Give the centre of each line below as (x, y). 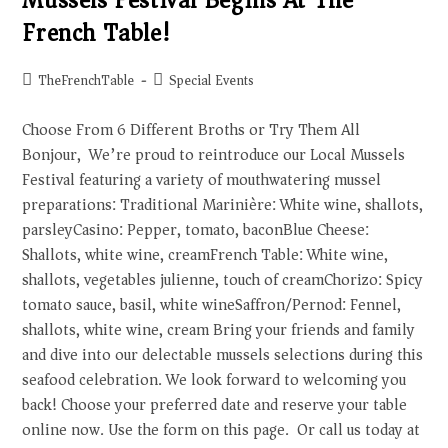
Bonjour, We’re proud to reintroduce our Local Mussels (214, 155)
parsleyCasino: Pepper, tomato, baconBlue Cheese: (196, 230)
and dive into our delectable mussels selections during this (223, 355)
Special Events (212, 80)
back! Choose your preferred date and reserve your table (215, 405)
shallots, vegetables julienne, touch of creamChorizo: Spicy (223, 280)
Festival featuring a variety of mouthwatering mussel (202, 180)
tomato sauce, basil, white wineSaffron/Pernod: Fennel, (212, 305)
